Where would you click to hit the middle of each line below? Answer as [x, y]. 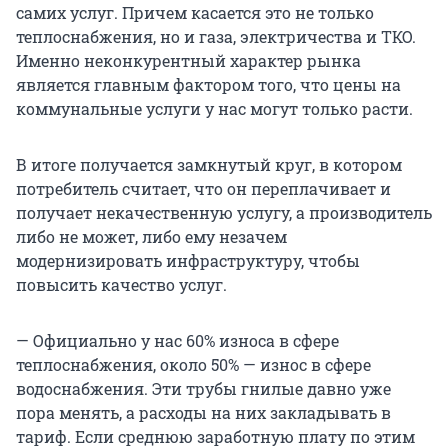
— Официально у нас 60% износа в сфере [177, 341]
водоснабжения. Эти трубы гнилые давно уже [203, 389]
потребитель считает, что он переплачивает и [203, 189]
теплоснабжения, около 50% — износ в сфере [193, 365]
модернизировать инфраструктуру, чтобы [188, 261]
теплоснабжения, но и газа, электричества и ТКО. [216, 37]
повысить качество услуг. [121, 285]
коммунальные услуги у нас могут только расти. [214, 109]
